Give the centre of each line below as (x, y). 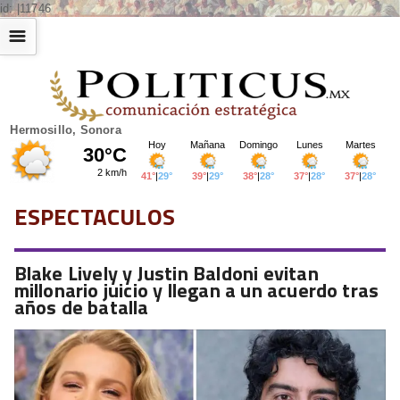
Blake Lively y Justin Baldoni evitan (166, 273)
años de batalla (81, 307)
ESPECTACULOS (95, 216)
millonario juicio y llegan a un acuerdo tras (196, 290)
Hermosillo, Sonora (66, 129)
